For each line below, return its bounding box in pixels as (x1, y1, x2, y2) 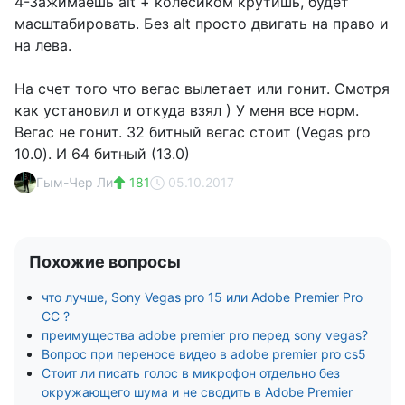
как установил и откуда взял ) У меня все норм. (14, 101, 359, 119)
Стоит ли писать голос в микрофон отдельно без (42, 365, 340, 381)
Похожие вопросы (29, 252, 181, 271)
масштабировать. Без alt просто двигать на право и (14, 14, 389, 33)
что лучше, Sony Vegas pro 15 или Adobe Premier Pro (42, 289, 363, 305)
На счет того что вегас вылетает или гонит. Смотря (14, 80, 390, 98)
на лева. (14, 36, 71, 54)
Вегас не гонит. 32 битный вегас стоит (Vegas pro (14, 123, 371, 141)
